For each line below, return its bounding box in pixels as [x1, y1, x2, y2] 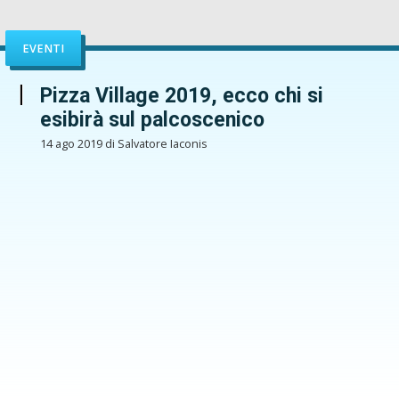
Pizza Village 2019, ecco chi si [39, 84, 323, 109]
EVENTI [22, 40, 65, 56]
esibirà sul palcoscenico [39, 108, 265, 133]
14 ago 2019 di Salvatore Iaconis [39, 135, 208, 151]
